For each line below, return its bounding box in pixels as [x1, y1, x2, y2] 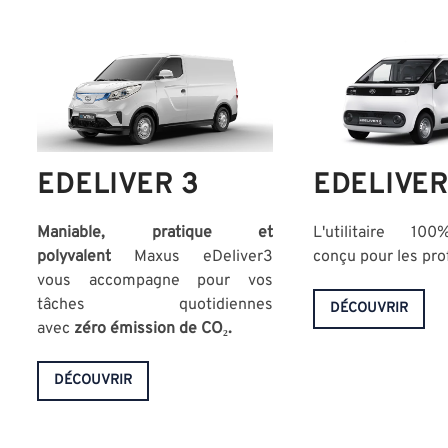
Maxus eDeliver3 [111, 247, 273, 268]
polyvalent [37, 247, 112, 268]
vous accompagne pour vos [37, 271, 273, 292]
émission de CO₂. [110, 319, 237, 340]
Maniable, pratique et [37, 223, 273, 244]
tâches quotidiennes [37, 295, 273, 316]
